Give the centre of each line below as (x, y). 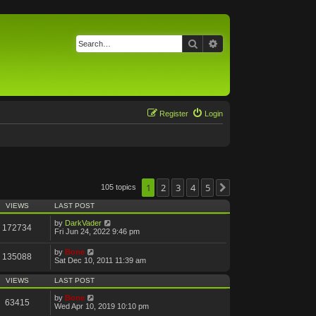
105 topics (120, 187)
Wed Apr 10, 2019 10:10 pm (102, 306)
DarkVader (83, 223)
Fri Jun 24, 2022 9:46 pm (97, 231)
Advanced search (256, 43)
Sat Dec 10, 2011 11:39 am (100, 260)
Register (174, 114)
